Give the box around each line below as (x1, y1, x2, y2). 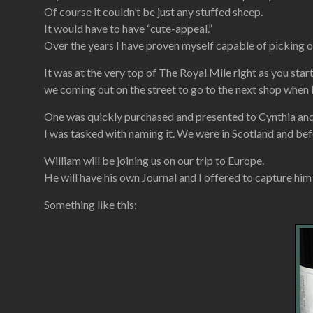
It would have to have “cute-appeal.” (44, 22, 212, 35)
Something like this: (44, 198, 137, 211)
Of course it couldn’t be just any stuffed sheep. (44, 5, 263, 18)
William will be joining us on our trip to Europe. (44, 154, 264, 167)
